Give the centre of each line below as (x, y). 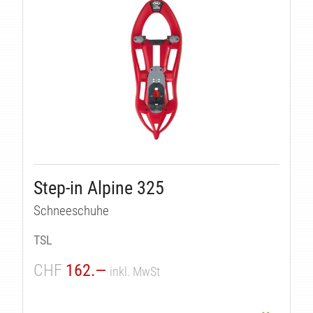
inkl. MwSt (135, 271)
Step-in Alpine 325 (99, 188)
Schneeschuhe (72, 211)
